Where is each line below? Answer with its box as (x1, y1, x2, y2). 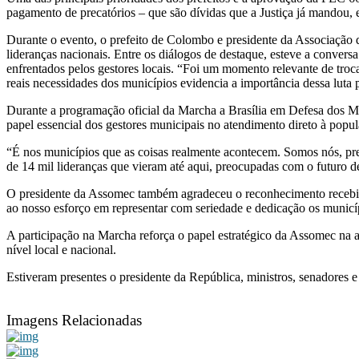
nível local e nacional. (6, 242, 116, 256)
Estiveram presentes (6, 269, 110, 284)
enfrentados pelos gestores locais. (6, 61, 177, 75)
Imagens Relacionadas (6, 311, 142, 329)
